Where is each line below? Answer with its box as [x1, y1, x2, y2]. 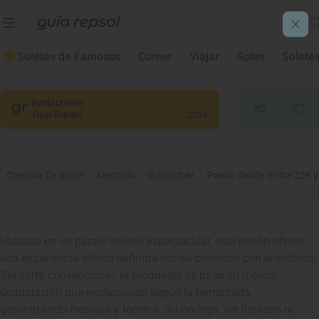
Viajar [189, 50, 219, 63]
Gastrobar [148, 169, 195, 181]
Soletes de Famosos [17, 50, 121, 63]
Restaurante [31, 97, 83, 108]
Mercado [96, 169, 136, 181]
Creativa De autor [6, 169, 84, 181]
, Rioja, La [34, 61, 70, 71]
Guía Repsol [32, 109, 82, 120]
